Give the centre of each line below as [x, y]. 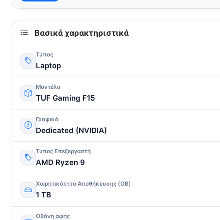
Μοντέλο [48, 87]
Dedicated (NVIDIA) [71, 130]
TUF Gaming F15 [66, 98]
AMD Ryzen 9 [60, 163]
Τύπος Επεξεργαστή [63, 151]
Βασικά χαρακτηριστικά [81, 33]
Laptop [48, 66]
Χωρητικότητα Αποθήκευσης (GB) [83, 184]
